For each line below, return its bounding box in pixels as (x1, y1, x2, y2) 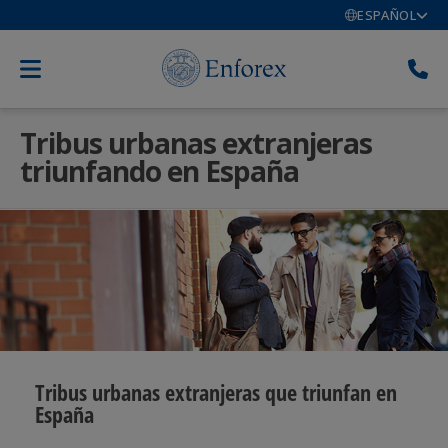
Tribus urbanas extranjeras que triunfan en (34, 377, 397, 408)
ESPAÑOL (357, 5, 416, 24)
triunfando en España (20, 152, 299, 190)
